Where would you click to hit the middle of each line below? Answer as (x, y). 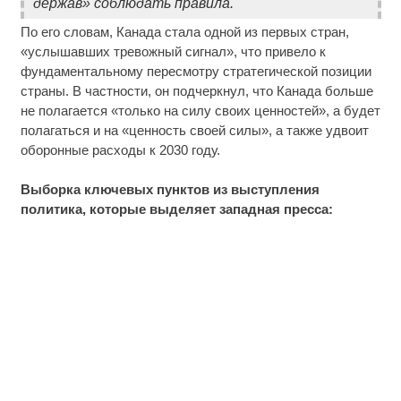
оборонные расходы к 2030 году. (120, 149)
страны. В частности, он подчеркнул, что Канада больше (196, 90)
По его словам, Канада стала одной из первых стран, (184, 31)
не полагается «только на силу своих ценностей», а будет (200, 110)
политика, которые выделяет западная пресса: (176, 209)
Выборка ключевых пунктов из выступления (170, 190)
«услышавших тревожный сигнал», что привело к (173, 51)
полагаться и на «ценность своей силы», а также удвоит (194, 130)
